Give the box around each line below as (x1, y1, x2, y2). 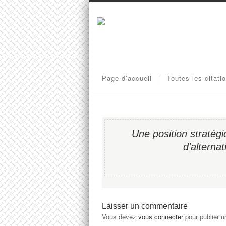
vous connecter (138, 212, 183, 221)
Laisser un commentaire (102, 202, 188, 210)
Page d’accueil (102, 73, 152, 83)
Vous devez (102, 212, 138, 221)
